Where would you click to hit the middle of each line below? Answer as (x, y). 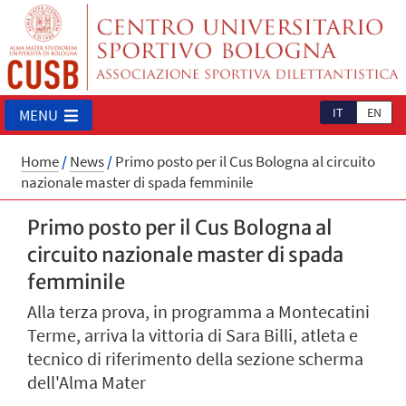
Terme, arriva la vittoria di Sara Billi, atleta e (193, 336)
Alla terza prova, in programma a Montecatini (198, 312)
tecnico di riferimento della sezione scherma (195, 359)
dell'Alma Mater (87, 383)
